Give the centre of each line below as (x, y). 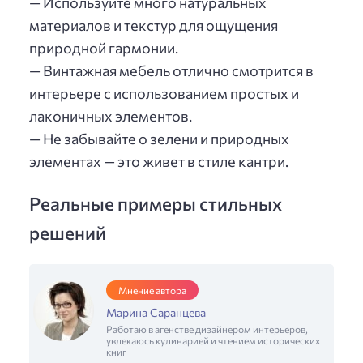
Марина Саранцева (156, 313)
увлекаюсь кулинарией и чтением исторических (213, 341)
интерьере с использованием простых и (164, 94)
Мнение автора (152, 290)
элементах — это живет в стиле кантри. (159, 162)
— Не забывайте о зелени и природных (159, 139)
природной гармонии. (104, 48)
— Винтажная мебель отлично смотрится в (171, 71)
